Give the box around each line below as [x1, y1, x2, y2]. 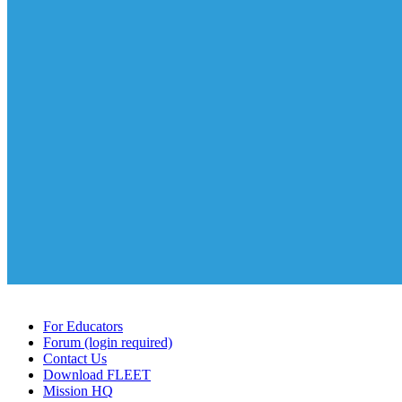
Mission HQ [43, 383, 113, 399]
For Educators [43, 319, 123, 335]
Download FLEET [43, 367, 151, 383]
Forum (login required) [43, 335, 172, 351]
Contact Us [43, 351, 107, 367]
